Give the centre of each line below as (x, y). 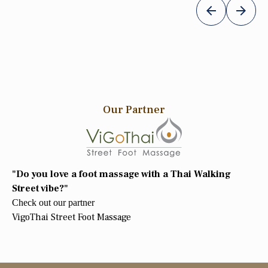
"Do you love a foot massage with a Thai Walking (121, 174)
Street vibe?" (41, 189)
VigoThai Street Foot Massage (71, 217)
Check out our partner (53, 203)
